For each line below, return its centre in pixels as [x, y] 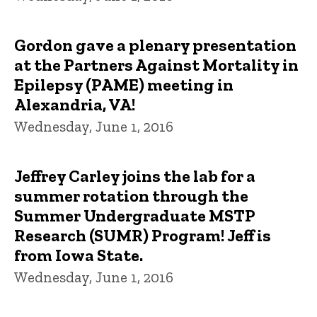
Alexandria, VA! [75, 104]
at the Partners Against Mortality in [156, 65]
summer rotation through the [131, 196]
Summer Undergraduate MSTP [135, 215]
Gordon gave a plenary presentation [155, 45]
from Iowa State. [79, 255]
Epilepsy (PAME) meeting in [124, 85]
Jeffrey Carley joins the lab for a [135, 176]
